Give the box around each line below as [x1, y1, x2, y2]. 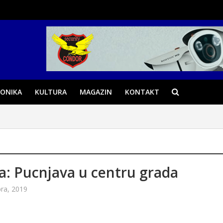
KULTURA [34, 87, 67, 97]
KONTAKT [124, 87, 159, 97]
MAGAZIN [79, 87, 112, 97]
